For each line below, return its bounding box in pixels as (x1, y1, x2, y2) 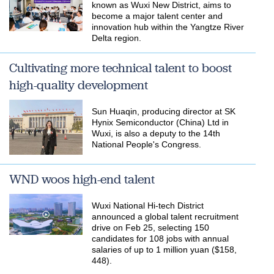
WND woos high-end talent (9, 171, 155, 187)
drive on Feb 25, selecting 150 (92, 222, 209, 232)
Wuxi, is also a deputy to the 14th (92, 128, 220, 138)
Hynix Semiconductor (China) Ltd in (92, 117, 229, 127)
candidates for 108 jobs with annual (92, 233, 229, 243)
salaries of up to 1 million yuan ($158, (92, 244, 237, 254)
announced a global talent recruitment (92, 211, 239, 221)
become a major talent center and (92, 11, 223, 21)
